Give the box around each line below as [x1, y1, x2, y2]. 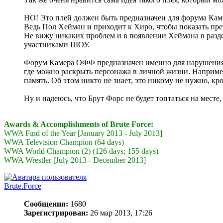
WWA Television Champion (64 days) [4, 138, 124, 147]
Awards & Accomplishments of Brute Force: [4, 120, 153, 129]
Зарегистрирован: [24, 209, 88, 218]
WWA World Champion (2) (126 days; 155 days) [4, 147, 158, 156]
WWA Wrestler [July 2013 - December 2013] [4, 156, 146, 165]
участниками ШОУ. [24, 40, 90, 49]
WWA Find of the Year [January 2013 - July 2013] [4, 129, 162, 138]
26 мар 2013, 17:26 [88, 209, 152, 218]
